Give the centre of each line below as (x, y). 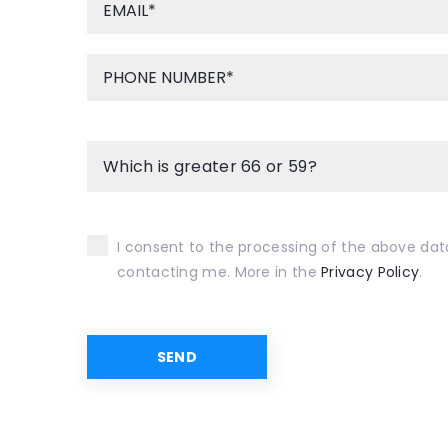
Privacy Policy (370, 272)
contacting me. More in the (219, 272)
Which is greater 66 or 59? (210, 166)
